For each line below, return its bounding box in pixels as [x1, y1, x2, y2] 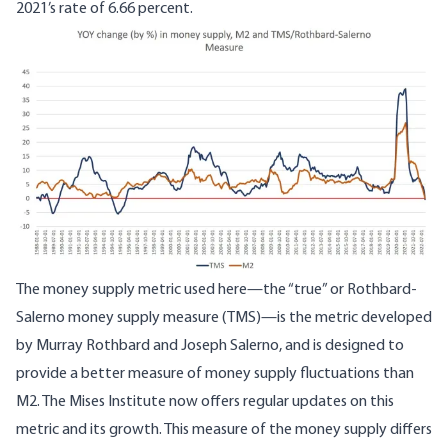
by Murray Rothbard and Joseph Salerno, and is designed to [16, 337, 404, 354]
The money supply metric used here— [16, 281, 263, 298]
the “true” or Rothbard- [263, 281, 417, 298]
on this [347, 393, 394, 410]
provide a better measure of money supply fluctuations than [16, 365, 414, 382]
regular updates [243, 393, 347, 410]
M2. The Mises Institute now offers [16, 393, 243, 410]
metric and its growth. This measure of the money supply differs [16, 421, 432, 438]
